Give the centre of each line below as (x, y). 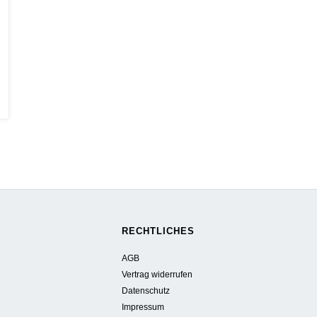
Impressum (143, 306)
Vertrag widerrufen (157, 274)
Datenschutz (146, 290)
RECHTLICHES (158, 231)
